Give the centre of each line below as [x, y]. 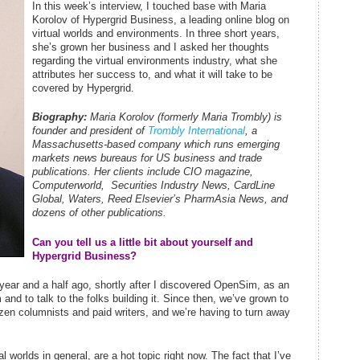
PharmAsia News [224, 199]
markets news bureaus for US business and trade [147, 158]
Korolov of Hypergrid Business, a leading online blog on [161, 19]
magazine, [227, 172]
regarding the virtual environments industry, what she [155, 60]
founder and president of [90, 131]
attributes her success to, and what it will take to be [152, 74]
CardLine [254, 185]
